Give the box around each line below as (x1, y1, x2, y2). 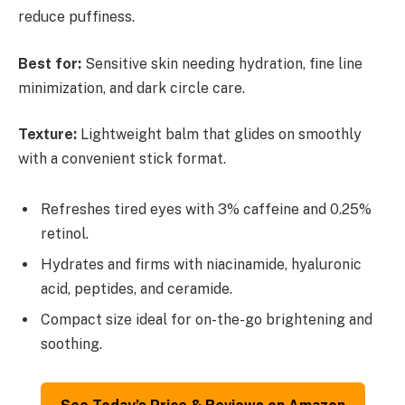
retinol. (41, 225, 89, 243)
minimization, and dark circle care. (18, 79, 245, 97)
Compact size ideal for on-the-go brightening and (41, 311, 372, 329)
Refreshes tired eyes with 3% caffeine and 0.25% (41, 201, 372, 219)
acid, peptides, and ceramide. (41, 280, 232, 298)
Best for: (18, 54, 81, 72)
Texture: (18, 126, 77, 144)
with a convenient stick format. (18, 150, 226, 168)
